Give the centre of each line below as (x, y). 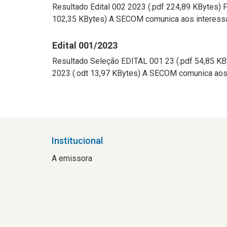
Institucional (77, 141)
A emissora (72, 158)
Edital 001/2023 (85, 45)
